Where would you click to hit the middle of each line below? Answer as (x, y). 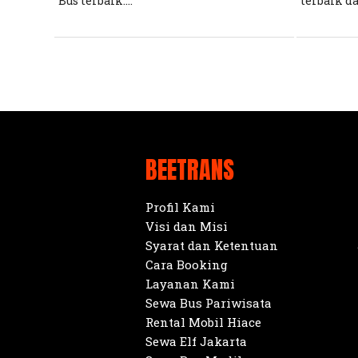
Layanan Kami (190, 283)
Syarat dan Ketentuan (212, 245)
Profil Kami (180, 207)
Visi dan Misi (187, 226)
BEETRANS (190, 169)
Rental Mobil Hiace (203, 322)
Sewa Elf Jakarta (196, 341)
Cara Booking (187, 264)
